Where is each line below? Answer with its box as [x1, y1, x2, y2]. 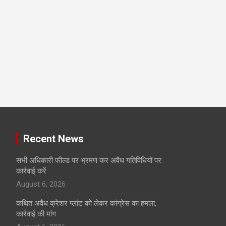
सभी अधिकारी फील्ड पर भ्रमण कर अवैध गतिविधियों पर [16, 156, 161, 165]
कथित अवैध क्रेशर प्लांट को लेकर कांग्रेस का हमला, [16, 199, 156, 208]
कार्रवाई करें [16, 166, 46, 176]
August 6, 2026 [16, 180, 66, 189]
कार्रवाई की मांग [16, 209, 56, 218]
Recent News [23, 133, 84, 145]
